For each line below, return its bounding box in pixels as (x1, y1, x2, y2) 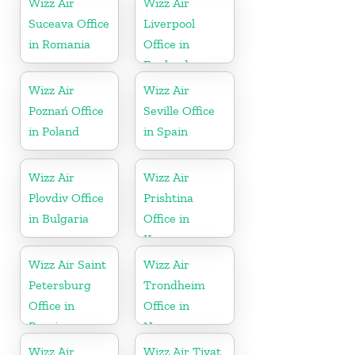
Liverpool (143, 15, 196, 31)
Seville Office (143, 102, 216, 118)
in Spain (143, 123, 189, 139)
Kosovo (143, 231, 183, 246)
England (143, 56, 189, 72)
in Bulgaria (29, 210, 89, 226)
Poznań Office (29, 102, 104, 118)
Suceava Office (29, 15, 109, 31)
